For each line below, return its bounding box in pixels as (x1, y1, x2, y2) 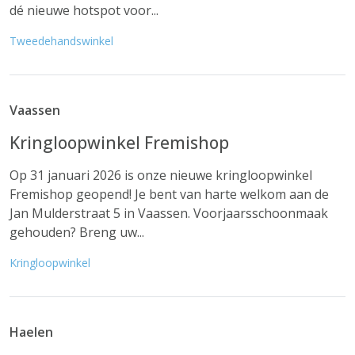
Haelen (10, 323, 53, 341)
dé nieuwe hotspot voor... (10, 2, 158, 19)
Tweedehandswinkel (10, 33, 113, 48)
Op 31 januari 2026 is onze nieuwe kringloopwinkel (10, 166, 312, 184)
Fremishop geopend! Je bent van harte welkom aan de (10, 185, 329, 203)
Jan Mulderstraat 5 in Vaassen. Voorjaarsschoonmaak (10, 204, 328, 222)
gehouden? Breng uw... (10, 223, 144, 241)
